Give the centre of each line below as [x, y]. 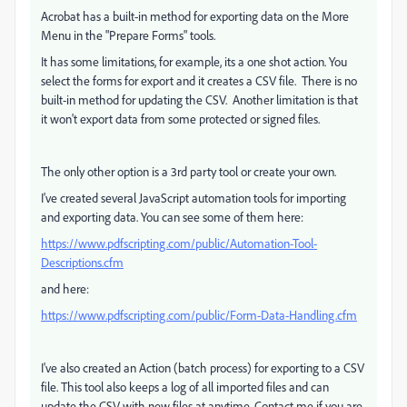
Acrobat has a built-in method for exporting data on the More [195, 16]
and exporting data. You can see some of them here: [172, 217]
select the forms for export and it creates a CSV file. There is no [199, 81]
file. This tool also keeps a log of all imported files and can [185, 387]
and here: [65, 289]
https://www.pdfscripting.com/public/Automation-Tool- [179, 243]
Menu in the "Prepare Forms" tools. [128, 35]
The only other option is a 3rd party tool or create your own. [189, 172]
